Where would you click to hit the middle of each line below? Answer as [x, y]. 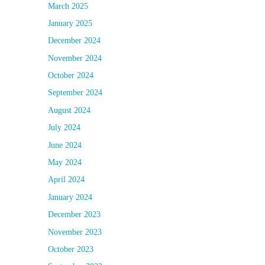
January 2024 [70, 197]
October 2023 [71, 249]
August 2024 [69, 110]
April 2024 [66, 180]
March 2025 [68, 6]
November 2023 [75, 232]
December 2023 [74, 215]
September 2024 [75, 93]
